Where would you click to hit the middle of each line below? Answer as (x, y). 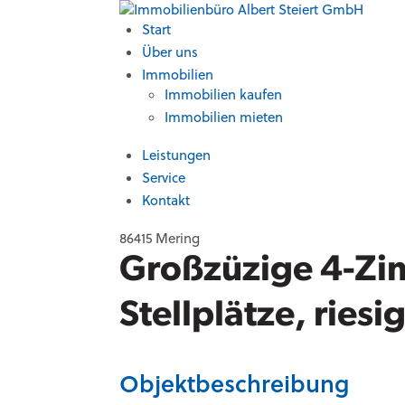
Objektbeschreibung (234, 383)
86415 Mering (160, 238)
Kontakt (166, 200)
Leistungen (176, 155)
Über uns (170, 52)
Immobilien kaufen (223, 94)
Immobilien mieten (224, 117)
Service (164, 178)
